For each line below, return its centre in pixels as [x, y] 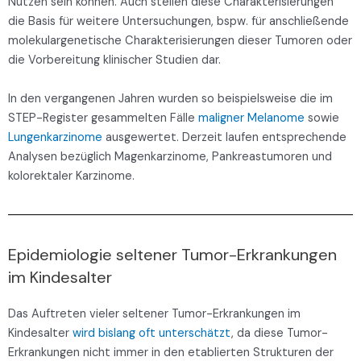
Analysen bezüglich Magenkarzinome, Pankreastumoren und [170, 157]
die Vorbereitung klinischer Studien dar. [114, 60]
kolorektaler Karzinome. [71, 176]
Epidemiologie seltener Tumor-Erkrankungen [172, 255]
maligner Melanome [251, 118]
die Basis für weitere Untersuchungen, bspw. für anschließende [178, 22]
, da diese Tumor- [280, 334]
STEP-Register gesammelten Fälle [103, 118]
